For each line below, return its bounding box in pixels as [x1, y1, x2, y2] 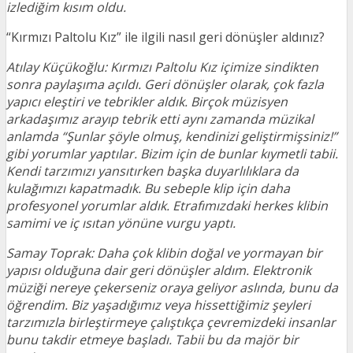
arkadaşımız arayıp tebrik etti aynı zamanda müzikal [6, 110, 314, 128]
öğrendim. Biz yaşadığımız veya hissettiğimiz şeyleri [6, 296, 310, 314]
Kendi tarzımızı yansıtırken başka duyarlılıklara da [6, 162, 299, 180]
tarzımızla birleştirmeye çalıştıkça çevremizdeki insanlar [6, 314, 336, 331]
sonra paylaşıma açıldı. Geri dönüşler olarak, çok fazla [6, 76, 324, 93]
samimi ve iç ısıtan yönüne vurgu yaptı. [6, 214, 239, 232]
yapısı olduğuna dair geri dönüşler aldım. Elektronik [6, 262, 311, 279]
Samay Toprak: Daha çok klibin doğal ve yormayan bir [6, 244, 322, 262]
